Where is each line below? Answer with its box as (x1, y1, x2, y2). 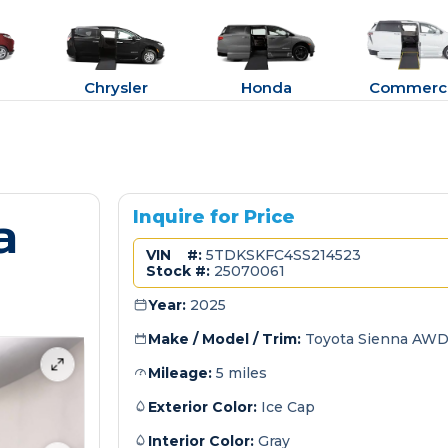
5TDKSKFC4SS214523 (201, 246, 361, 264)
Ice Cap (256, 398, 315, 416)
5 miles (211, 364, 267, 382)
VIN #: (145, 246, 202, 264)
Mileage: (147, 364, 212, 382)
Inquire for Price (132, 206, 295, 228)
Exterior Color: (147, 398, 257, 416)
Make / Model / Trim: (147, 330, 301, 348)
